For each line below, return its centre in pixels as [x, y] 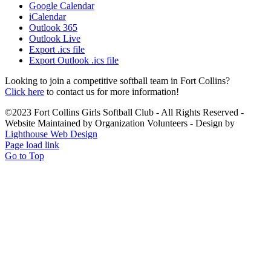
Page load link [32, 145]
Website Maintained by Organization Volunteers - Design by [120, 123]
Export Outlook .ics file [74, 60]
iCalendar [47, 16]
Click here [24, 91]
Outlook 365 [53, 27]
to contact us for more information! [112, 91]
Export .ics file [57, 49]
